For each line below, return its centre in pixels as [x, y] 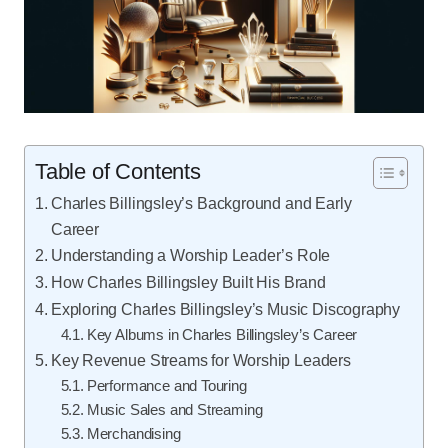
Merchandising [133, 433]
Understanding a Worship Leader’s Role [190, 254]
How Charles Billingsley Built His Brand [188, 281]
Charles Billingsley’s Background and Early [201, 202]
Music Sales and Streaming [174, 409]
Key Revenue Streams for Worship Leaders [200, 359]
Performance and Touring [166, 385]
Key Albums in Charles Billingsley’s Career [222, 334]
